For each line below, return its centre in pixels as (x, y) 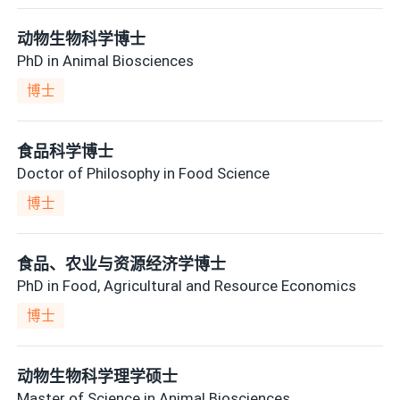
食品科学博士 (66, 152)
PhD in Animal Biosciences (106, 60)
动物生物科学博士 (82, 39)
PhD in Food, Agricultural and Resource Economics (187, 285)
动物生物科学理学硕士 (98, 377)
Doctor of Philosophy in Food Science (144, 173)
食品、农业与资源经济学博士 (122, 264)
